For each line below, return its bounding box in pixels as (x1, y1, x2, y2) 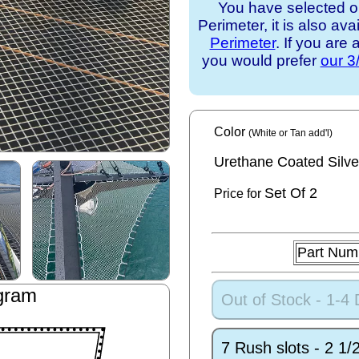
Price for (214, 187, 265, 200)
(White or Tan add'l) (248, 127, 333, 139)
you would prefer (201, 52, 321, 69)
